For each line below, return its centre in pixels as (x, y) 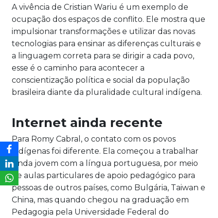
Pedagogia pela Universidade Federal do (90, 212)
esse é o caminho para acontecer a (78, 68)
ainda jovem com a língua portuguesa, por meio (105, 163)
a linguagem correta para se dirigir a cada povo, (103, 56)
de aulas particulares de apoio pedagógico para (103, 176)
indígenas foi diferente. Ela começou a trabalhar (105, 151)
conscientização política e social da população (101, 80)
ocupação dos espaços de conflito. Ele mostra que (109, 19)
